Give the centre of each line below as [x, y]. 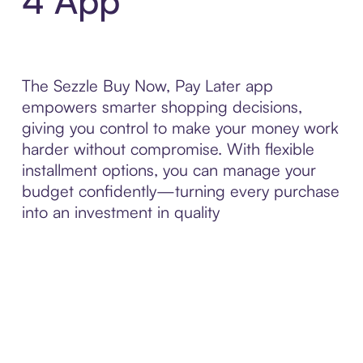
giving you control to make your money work [180, 128]
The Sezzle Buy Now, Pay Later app [147, 86]
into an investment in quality [120, 212]
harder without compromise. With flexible [168, 149]
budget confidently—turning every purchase [180, 191]
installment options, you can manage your [169, 170]
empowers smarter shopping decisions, [162, 107]
